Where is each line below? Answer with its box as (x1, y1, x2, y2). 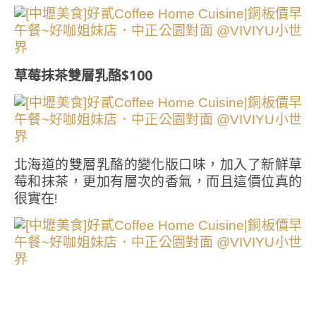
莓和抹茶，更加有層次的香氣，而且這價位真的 (14, 172, 302, 190)
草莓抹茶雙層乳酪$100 (14, 66, 152, 85)
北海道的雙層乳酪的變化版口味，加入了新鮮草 (14, 155, 302, 174)
